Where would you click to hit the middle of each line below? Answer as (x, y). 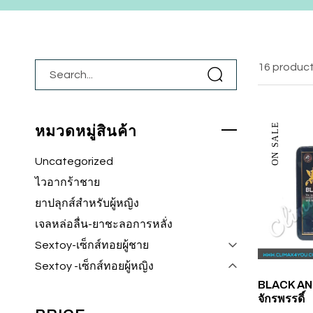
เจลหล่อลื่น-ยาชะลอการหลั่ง (104, 225)
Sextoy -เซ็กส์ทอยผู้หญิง (95, 267)
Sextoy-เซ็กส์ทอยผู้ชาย (92, 246)
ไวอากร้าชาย (68, 183)
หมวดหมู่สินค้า (86, 131)
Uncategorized (74, 162)
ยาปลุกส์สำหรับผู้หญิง (87, 204)
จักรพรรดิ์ (281, 299)
